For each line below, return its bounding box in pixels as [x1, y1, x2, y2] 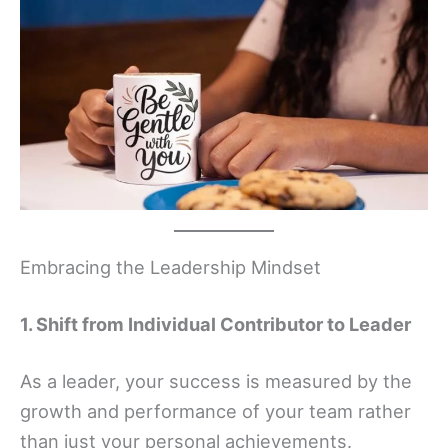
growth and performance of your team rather [20, 400, 411, 423]
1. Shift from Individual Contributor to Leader [20, 313, 411, 335]
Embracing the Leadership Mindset [20, 255, 321, 278]
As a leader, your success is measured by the [20, 370, 412, 393]
